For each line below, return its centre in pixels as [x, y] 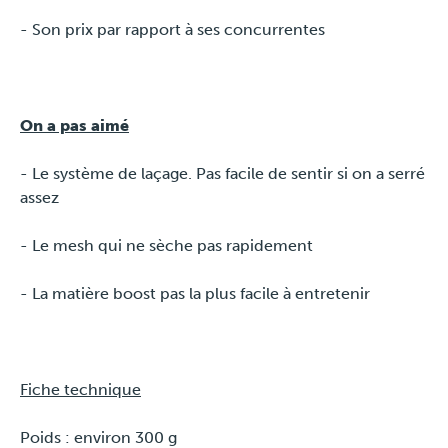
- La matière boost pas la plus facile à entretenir [195, 293]
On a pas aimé [74, 125]
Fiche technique [80, 389]
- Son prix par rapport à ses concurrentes [172, 29]
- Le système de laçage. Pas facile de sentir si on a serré [222, 173]
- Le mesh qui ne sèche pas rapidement [166, 245]
